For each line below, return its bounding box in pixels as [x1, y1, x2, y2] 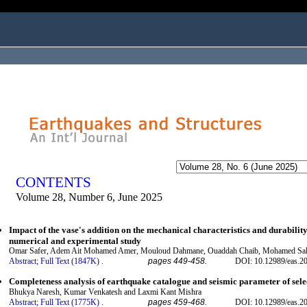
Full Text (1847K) [40, 256, 99, 267]
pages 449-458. [148, 256, 207, 267]
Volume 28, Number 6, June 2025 [16, 191, 162, 203]
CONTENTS [16, 174, 91, 191]
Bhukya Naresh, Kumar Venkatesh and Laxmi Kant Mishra [9, 286, 201, 297]
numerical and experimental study [9, 236, 141, 247]
